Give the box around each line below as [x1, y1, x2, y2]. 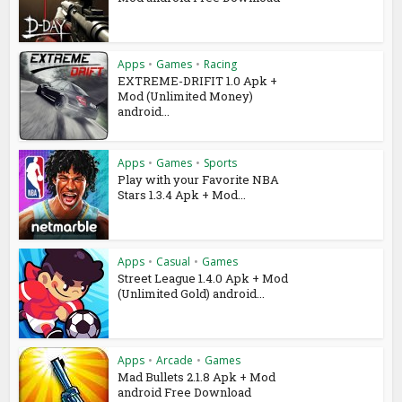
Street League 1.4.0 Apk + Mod [118, 269, 289, 286]
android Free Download [118, 383, 252, 400]
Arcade [156, 352, 194, 368]
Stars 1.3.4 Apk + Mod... [118, 186, 247, 203]
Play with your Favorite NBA [118, 170, 280, 188]
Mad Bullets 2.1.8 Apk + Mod [118, 368, 276, 385]
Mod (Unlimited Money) [118, 87, 254, 104]
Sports [204, 154, 238, 170]
